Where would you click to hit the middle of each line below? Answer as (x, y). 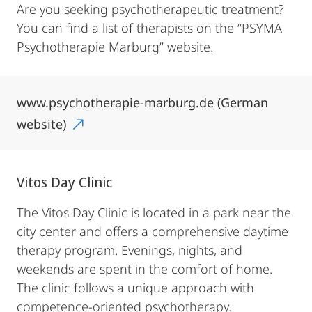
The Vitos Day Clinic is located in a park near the (154, 212)
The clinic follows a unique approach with (135, 288)
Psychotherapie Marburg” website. (115, 47)
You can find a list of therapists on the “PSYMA (149, 28)
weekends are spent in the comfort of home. (145, 269)
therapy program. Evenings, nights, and (130, 250)
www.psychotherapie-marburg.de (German (142, 102)
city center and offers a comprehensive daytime (153, 231)
